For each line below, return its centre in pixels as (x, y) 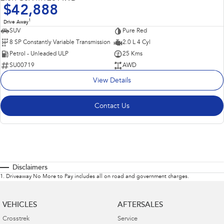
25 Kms (132, 54)
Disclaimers (30, 168)
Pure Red (134, 31)
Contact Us (112, 107)
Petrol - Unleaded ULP (39, 54)
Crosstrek (16, 219)
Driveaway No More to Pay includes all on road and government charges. (97, 176)
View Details (112, 81)
